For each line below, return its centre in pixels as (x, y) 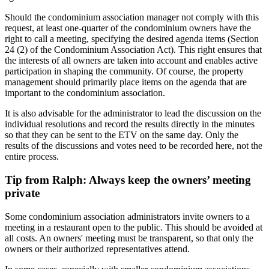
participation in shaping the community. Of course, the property (124, 71)
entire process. (32, 157)
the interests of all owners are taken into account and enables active (131, 61)
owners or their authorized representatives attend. (97, 249)
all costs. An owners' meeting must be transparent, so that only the (129, 238)
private (22, 193)
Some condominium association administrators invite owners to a (127, 216)
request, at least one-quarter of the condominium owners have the (128, 28)
